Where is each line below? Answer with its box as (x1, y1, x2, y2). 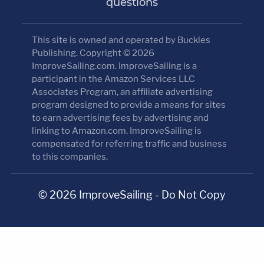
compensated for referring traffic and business (32, 138, 227, 149)
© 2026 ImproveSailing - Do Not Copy (38, 188, 226, 201)
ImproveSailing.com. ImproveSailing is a (32, 60, 197, 71)
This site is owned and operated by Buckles (32, 34, 211, 45)
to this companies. (32, 151, 108, 162)
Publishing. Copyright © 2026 (32, 47, 155, 58)
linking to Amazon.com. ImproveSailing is (32, 125, 202, 136)
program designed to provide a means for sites (32, 99, 226, 110)
